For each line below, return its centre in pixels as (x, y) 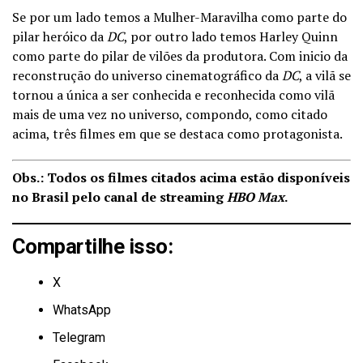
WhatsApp (82, 310)
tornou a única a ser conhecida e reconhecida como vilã (173, 95)
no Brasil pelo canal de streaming (120, 197)
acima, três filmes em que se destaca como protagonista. (177, 134)
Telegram (79, 338)
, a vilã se (325, 76)
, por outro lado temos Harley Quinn (231, 37)
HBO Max (256, 197)
